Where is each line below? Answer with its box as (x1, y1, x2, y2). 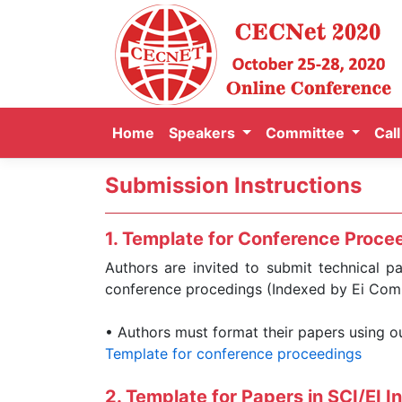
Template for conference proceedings (105, 345, 362, 363)
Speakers (169, 124, 239, 142)
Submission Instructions (105, 172, 362, 198)
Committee (265, 124, 348, 142)
